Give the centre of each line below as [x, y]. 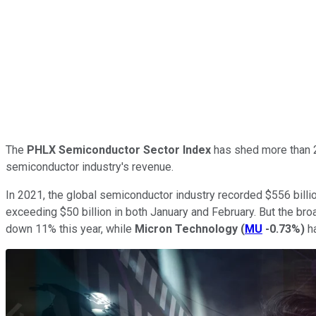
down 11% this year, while [70, 229]
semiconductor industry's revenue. [90, 166]
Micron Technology [186, 229]
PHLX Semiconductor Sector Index [119, 150]
